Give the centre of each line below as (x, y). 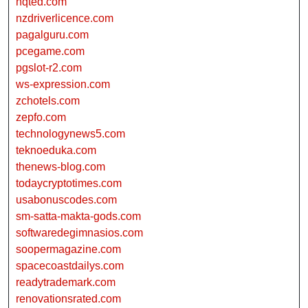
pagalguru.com (52, 35)
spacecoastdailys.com (70, 266)
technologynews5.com (70, 134)
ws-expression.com (63, 85)
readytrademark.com (66, 283)
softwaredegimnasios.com (79, 233)
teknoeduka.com (56, 151)
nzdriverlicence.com (65, 19)
